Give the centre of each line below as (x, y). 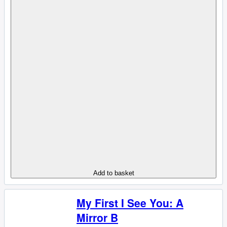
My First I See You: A (130, 203)
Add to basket (113, 173)
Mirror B (97, 217)
